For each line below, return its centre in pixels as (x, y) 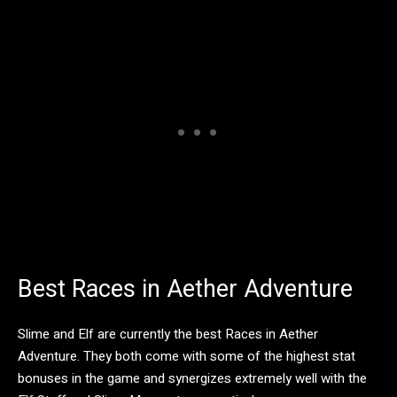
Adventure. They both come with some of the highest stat (187, 356)
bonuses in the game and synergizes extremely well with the (192, 378)
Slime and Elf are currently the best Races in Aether (168, 334)
